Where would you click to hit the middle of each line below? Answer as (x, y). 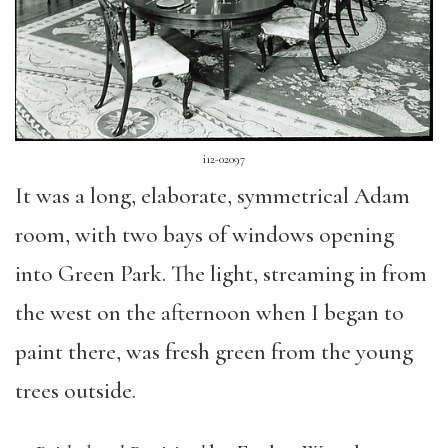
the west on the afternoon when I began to (209, 313)
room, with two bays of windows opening (204, 235)
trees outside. (75, 391)
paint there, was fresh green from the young (214, 352)
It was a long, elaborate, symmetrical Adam (212, 196)
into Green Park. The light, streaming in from (221, 274)
